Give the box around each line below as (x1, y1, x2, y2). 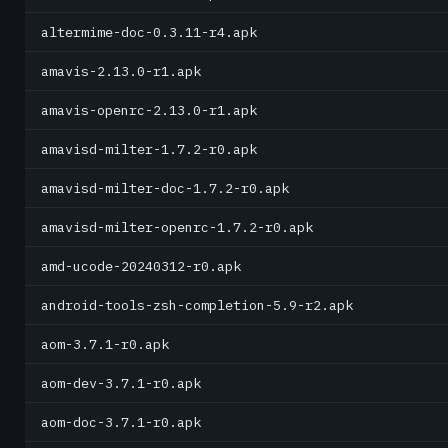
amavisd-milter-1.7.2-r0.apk (41, 140, 257, 158)
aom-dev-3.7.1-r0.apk (41, 374, 201, 392)
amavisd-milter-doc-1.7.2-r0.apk (41, 179, 289, 197)
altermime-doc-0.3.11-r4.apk (41, 23, 257, 41)
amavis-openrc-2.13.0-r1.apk (41, 101, 257, 119)
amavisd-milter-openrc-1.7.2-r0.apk (41, 218, 313, 236)
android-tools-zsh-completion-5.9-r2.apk (41, 296, 353, 314)
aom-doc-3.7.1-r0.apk (41, 413, 201, 431)
